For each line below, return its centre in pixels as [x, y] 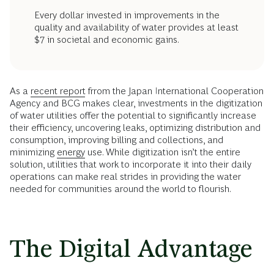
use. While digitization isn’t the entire [163, 152]
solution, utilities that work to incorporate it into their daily [131, 165]
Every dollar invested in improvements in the [127, 15]
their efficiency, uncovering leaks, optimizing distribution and [135, 128]
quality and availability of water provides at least [136, 28]
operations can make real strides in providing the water [125, 177]
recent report [58, 91]
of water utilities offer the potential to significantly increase [133, 116]
